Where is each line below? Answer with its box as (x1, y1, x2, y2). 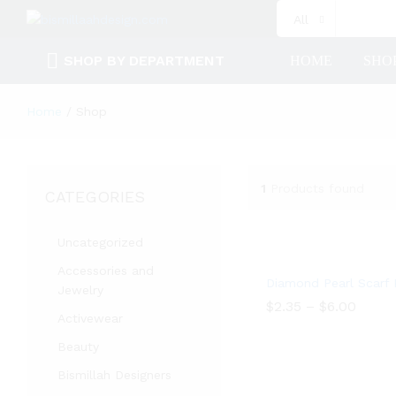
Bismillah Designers (57, 368, 171, 382)
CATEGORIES (44, 187, 145, 206)
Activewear (57, 311, 123, 325)
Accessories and (57, 263, 154, 278)
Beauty (57, 339, 99, 354)
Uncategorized (57, 235, 143, 249)
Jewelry (57, 283, 103, 297)
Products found (270, 180, 364, 195)
